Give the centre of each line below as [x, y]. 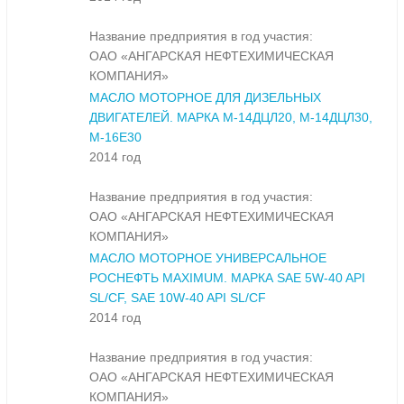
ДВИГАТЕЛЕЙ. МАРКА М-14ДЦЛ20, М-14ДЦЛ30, [231, 118]
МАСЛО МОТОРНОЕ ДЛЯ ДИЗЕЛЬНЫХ [205, 98]
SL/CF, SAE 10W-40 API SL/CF [178, 298]
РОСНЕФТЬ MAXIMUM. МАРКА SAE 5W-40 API [227, 278]
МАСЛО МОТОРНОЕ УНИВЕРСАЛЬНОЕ [208, 258]
